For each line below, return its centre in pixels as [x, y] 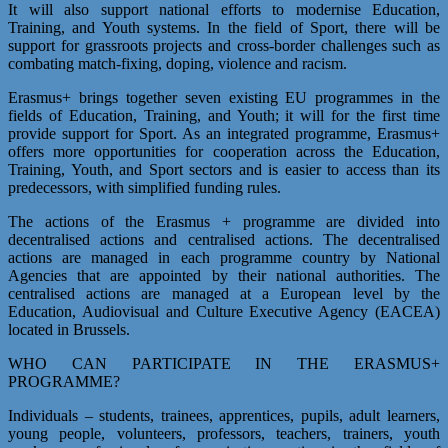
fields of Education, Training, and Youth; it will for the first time [224, 115]
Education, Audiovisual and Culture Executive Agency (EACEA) [224, 311]
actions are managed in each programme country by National [224, 257]
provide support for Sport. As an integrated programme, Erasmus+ [224, 133]
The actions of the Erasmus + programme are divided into [224, 221]
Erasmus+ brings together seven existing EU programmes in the [224, 97]
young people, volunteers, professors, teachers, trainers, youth [224, 433]
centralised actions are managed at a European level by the [224, 293]
